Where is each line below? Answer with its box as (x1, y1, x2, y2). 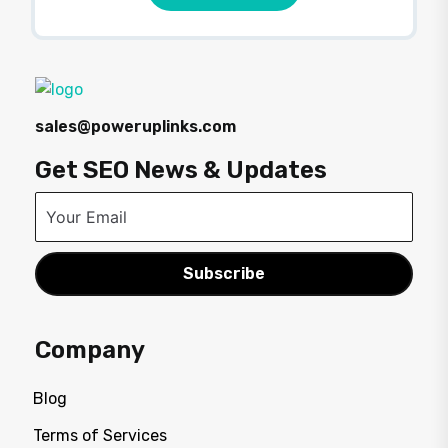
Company (35, 336, 145, 365)
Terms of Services (33, 426, 167, 446)
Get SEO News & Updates (35, 156, 327, 185)
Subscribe (183, 264, 265, 284)
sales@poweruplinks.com (35, 117, 236, 137)
